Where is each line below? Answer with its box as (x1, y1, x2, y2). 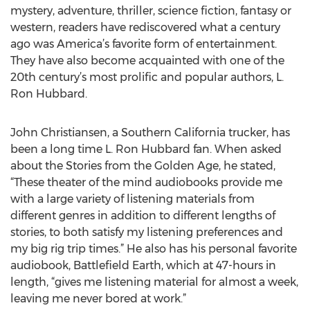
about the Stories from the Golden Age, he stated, (10, 159, 275, 172)
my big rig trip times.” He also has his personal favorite (10, 242, 297, 255)
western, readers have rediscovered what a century (10, 21, 280, 34)
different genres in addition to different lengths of (10, 209, 275, 222)
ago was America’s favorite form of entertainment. (10, 37, 277, 51)
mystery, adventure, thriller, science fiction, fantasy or (10, 4, 291, 17)
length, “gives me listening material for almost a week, (10, 275, 298, 289)
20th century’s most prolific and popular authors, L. (10, 71, 284, 84)
